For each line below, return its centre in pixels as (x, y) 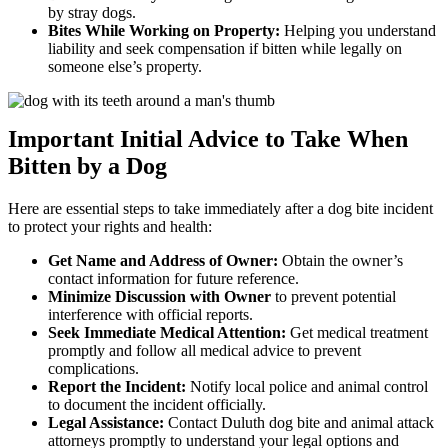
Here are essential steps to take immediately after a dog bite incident (220, 209)
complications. (93, 369)
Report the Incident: (117, 387)
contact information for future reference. (173, 279)
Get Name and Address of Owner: (165, 261)
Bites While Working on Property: (164, 31)
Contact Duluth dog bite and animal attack (299, 423)
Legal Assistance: (106, 423)
